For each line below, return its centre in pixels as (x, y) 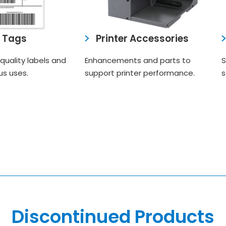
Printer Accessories (143, 38)
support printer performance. (139, 73)
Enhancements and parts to (137, 61)
